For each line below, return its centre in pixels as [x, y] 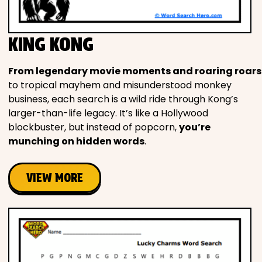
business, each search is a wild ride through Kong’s [123, 99]
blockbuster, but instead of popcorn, [94, 127]
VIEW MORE [55, 177]
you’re [195, 127]
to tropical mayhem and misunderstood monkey [120, 85]
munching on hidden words [76, 141]
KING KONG [51, 44]
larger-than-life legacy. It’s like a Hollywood [108, 113]
